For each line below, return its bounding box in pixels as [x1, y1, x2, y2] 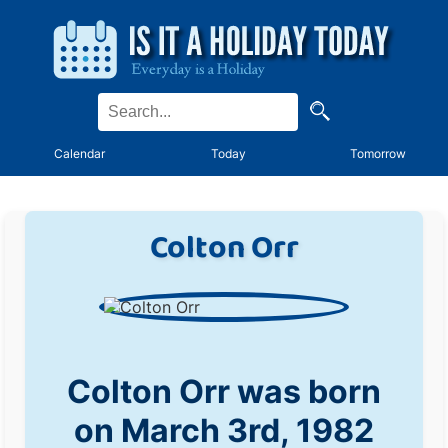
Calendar [54, 146, 106, 161]
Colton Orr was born [67, 372, 381, 411]
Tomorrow [350, 146, 407, 161]
